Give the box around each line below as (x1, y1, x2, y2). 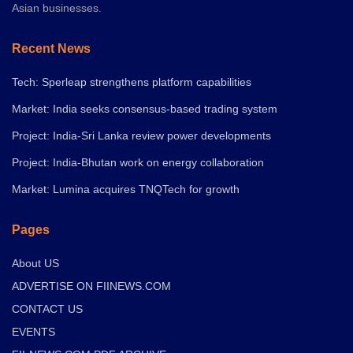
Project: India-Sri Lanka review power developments (12, 128, 271, 142)
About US (12, 256, 59, 269)
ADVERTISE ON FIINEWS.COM (12, 279, 171, 292)
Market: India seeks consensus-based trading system (12, 102, 277, 115)
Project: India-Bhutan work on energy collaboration (12, 155, 264, 169)
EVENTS (12, 325, 55, 338)
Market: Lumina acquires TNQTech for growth (12, 182, 240, 195)
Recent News (12, 41, 91, 55)
